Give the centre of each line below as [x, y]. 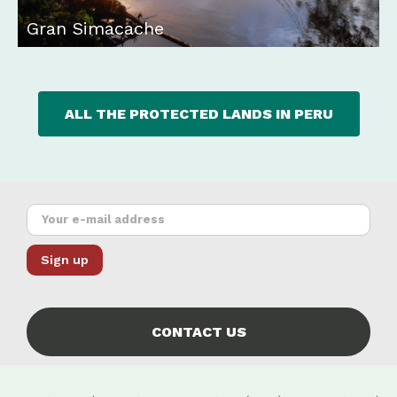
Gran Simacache [95, 28]
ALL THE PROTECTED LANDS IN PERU [198, 113]
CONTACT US [198, 332]
